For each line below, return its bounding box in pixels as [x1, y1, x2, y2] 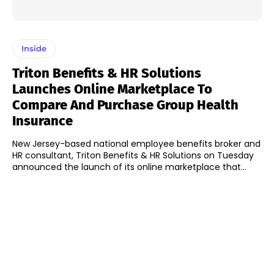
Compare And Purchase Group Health [12, 97, 239, 114]
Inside [21, 43, 46, 54]
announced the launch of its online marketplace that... [12, 161, 246, 174]
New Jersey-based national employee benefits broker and [12, 138, 261, 150]
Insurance [12, 113, 73, 130]
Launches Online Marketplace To [12, 81, 212, 98]
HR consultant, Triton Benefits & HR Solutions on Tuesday [12, 149, 254, 162]
